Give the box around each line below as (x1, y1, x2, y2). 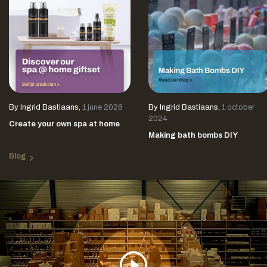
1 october (222, 103, 254, 111)
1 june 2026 (82, 103, 123, 111)
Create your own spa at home (9, 119, 120, 128)
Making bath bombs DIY (148, 131, 238, 139)
